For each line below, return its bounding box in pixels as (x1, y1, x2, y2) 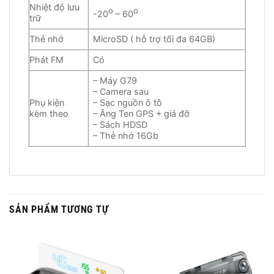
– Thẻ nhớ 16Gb (93, 130, 159, 141)
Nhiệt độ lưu (29, 1, 80, 12)
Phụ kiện (29, 97, 64, 108)
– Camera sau (93, 86, 149, 97)
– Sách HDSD (93, 119, 148, 130)
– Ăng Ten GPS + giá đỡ (93, 108, 190, 119)
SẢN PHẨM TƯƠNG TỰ (9, 203, 109, 215)
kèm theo (29, 108, 68, 119)
